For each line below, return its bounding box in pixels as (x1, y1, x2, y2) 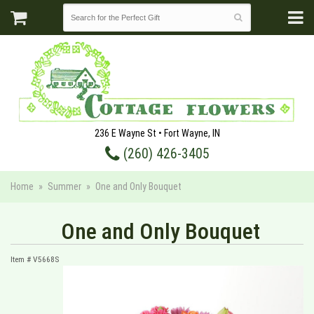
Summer (48, 181, 81, 192)
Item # (11, 254, 33, 264)
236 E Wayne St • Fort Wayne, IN (94, 128, 220, 139)
